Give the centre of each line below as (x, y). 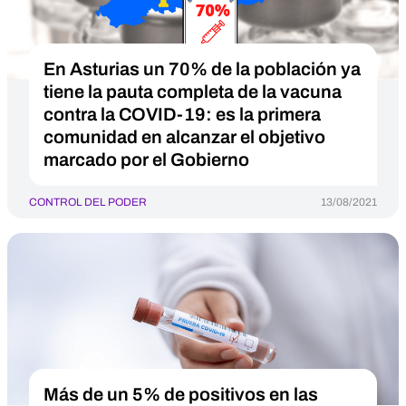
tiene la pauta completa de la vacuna (193, 92)
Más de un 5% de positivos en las (181, 394)
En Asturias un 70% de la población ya (202, 69)
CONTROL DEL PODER (88, 202)
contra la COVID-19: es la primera (182, 114)
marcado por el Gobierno (146, 159)
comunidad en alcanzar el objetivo (184, 137)
